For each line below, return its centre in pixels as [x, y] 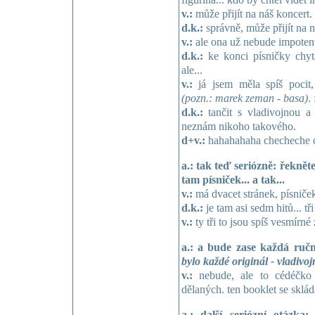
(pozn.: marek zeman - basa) [244, 98]
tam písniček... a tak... [233, 180]
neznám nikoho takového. [238, 126]
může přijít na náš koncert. [252, 14]
